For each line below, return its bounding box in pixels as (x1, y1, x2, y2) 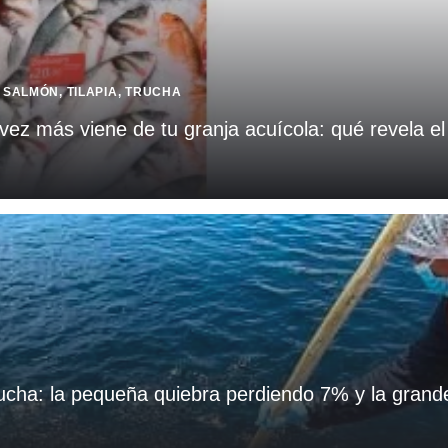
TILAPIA (66, 84, 118, 99)
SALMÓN (2, 84, 60, 99)
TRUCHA (125, 84, 182, 99)
